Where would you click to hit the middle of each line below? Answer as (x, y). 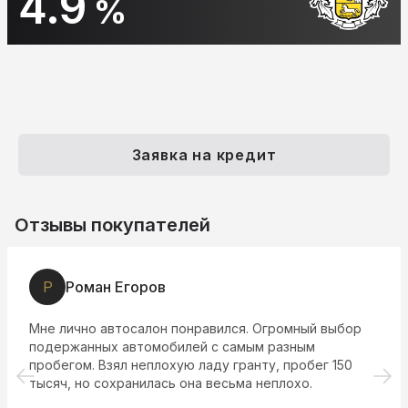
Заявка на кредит (204, 155)
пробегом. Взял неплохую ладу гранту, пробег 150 (191, 365)
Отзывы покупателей (112, 225)
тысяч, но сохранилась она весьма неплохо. (171, 383)
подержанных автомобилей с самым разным (172, 347)
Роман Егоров (116, 287)
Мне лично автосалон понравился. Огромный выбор (195, 329)
